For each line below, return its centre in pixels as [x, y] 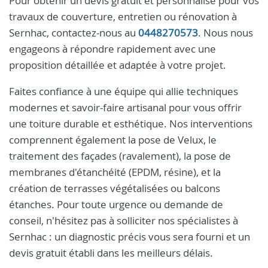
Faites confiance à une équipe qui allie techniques [124, 91]
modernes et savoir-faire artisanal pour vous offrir [125, 107]
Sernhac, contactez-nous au [74, 33]
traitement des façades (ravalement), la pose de [120, 156]
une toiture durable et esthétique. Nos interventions [131, 124]
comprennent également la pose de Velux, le [113, 140]
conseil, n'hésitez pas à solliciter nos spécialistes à [124, 220]
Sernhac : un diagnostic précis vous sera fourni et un [130, 237]
